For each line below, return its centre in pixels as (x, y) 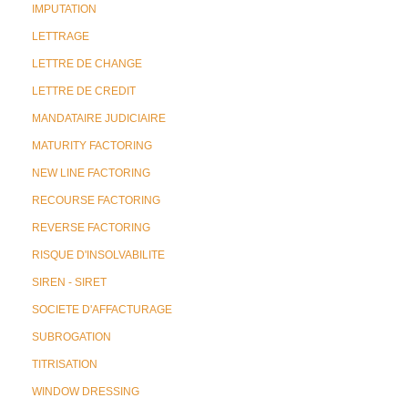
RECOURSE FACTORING (96, 200)
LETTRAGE (61, 36)
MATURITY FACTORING (92, 146)
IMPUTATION (64, 9)
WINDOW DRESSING (86, 392)
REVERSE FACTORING (91, 228)
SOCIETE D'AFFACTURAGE (102, 310)
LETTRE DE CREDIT (84, 91)
